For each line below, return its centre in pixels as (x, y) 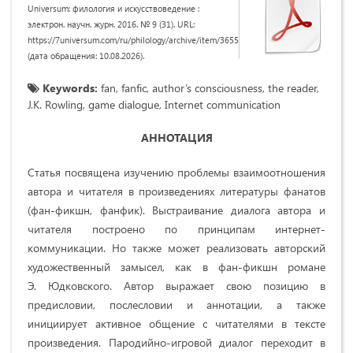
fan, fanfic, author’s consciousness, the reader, (208, 87)
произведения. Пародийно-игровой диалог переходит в (176, 342)
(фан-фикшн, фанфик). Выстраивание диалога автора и (176, 210)
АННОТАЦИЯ (176, 137)
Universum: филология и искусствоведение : (113, 8)
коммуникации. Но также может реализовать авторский (176, 247)
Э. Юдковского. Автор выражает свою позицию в (176, 285)
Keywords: (69, 87)
